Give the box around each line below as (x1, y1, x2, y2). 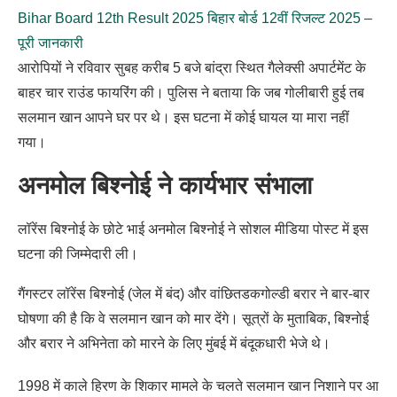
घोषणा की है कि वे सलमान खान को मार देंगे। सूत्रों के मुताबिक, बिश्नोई (18, 310, 369, 326)
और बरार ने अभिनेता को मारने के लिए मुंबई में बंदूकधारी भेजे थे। (18, 335, 331, 351)
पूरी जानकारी (18, 35, 83, 51)
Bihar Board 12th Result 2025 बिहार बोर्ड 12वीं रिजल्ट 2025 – (18, 10, 372, 26)
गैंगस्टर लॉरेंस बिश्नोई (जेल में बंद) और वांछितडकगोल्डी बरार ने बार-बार (18, 285, 370, 301)
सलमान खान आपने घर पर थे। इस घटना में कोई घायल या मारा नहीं (18, 109, 349, 125)
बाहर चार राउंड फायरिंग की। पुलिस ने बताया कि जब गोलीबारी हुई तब (18, 84, 364, 100)
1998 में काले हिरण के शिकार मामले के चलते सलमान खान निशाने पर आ (18, 378, 378, 393)
